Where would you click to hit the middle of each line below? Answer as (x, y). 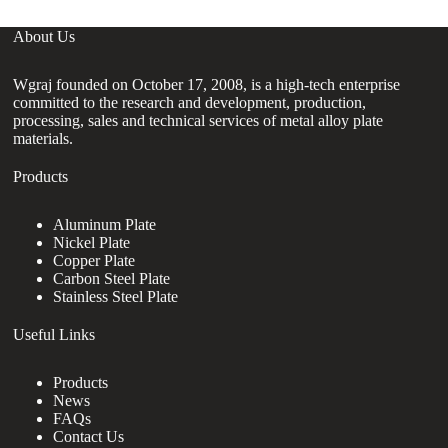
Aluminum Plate (105, 224)
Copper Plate (94, 260)
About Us (44, 36)
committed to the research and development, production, (190, 102)
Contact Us (89, 436)
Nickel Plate (92, 242)
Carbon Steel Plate (112, 278)
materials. (43, 138)
